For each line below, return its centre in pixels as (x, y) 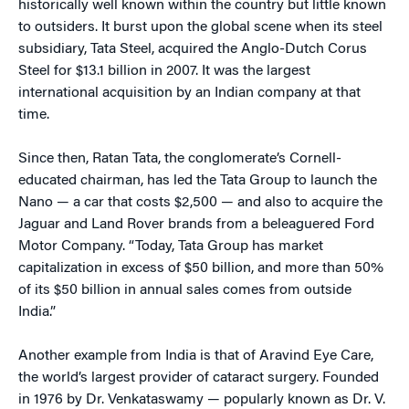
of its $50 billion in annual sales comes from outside (185, 290)
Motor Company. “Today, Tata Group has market (171, 246)
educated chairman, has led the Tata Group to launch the (198, 181)
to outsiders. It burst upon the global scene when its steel (200, 27)
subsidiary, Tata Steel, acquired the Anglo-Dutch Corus (193, 49)
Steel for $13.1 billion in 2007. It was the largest (164, 71)
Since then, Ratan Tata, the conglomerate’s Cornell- (180, 159)
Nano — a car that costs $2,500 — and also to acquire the (200, 203)
